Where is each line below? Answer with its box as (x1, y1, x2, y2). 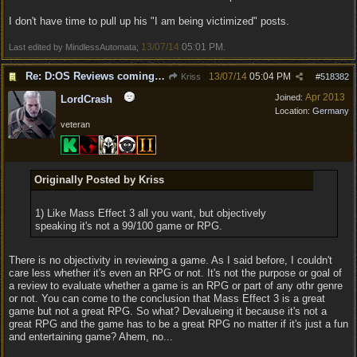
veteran (61, 120, 90, 129)
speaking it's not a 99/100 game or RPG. (34, 220, 222, 232)
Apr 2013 (305, 92, 345, 103)
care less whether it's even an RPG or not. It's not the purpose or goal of (9, 267, 342, 279)
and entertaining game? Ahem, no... (9, 331, 173, 343)
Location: (275, 106, 312, 116)
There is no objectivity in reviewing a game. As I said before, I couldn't (9, 254, 332, 266)
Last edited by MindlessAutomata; (9, 42, 141, 52)
